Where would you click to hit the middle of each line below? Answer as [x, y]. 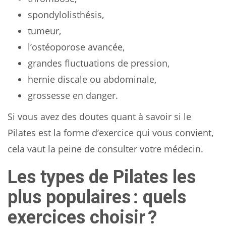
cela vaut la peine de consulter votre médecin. [105, 149]
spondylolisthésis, [66, 14]
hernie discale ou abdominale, [92, 79]
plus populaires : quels [97, 197]
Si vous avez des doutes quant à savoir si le [99, 116]
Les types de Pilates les [102, 177]
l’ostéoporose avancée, [76, 47]
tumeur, [44, 31]
